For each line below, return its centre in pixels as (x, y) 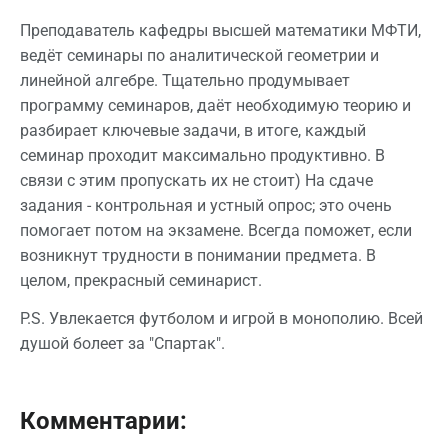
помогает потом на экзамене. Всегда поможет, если (216, 231)
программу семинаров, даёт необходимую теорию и (215, 106)
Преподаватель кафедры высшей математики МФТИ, (220, 31)
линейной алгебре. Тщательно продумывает (185, 81)
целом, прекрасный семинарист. (141, 281)
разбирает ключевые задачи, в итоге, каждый (193, 131)
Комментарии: (103, 421)
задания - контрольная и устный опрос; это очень (206, 206)
